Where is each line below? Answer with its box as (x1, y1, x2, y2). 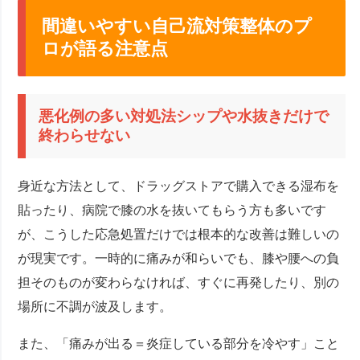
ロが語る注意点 (42, 39, 169, 59)
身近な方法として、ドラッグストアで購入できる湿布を (18, 178, 340, 193)
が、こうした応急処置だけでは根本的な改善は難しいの (18, 227, 340, 241)
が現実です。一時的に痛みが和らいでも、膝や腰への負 (18, 251, 340, 265)
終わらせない (39, 127, 131, 145)
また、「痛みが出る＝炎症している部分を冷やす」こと (18, 336, 340, 350)
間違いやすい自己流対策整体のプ (42, 16, 313, 37)
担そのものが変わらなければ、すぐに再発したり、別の (18, 275, 340, 289)
